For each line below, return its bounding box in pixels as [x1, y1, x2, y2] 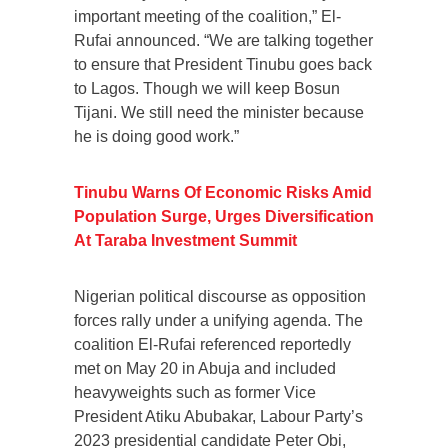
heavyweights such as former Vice [74, 383, 316, 401]
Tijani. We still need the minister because [74, 103, 364, 121]
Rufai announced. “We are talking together [74, 31, 373, 49]
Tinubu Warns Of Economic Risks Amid [74, 183, 372, 201]
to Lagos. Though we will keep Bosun [74, 79, 340, 97]
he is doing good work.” [74, 127, 239, 145]
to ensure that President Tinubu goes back [74, 55, 372, 73]
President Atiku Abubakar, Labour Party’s [74, 407, 363, 425]
